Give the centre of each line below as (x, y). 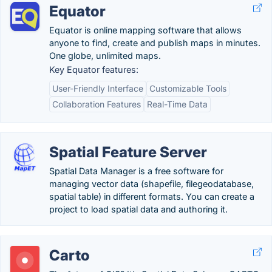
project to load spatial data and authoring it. (138, 209)
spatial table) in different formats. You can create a (152, 196)
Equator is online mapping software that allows (145, 30)
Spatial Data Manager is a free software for (136, 171)
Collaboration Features (97, 104)
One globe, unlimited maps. (105, 56)
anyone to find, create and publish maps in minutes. (155, 43)
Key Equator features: (94, 70)
